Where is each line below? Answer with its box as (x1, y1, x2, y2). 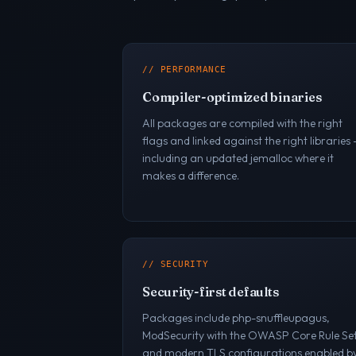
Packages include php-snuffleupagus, (142, 311, 330, 326)
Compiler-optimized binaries (142, 89, 322, 106)
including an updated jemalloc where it (142, 151, 334, 166)
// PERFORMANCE (142, 64, 226, 75)
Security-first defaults (142, 284, 279, 300)
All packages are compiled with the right (142, 116, 342, 131)
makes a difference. (142, 168, 239, 184)
